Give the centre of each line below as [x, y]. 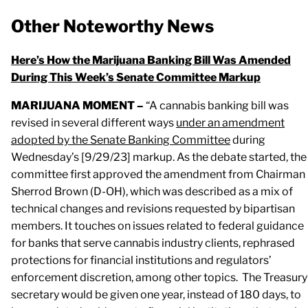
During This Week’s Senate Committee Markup [136, 77]
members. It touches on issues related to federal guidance [157, 225]
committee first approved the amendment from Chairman [158, 174]
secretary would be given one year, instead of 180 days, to [156, 294]
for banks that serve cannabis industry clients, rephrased [153, 243]
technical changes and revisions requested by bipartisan [153, 208]
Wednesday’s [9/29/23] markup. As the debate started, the [159, 157]
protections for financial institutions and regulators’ [141, 260]
